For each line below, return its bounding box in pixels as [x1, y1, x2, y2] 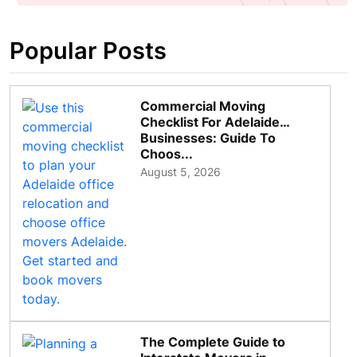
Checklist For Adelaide [140, 114, 280, 131]
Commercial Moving [140, 98, 266, 115]
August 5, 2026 [140, 165, 222, 179]
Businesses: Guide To [140, 130, 277, 147]
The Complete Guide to [140, 334, 286, 351]
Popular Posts [10, 37, 167, 65]
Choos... [140, 146, 194, 163]
